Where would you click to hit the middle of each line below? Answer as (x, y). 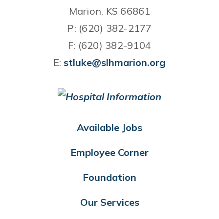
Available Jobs (109, 127)
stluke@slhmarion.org (115, 62)
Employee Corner (109, 152)
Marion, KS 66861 (109, 11)
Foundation (109, 177)
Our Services (109, 202)
